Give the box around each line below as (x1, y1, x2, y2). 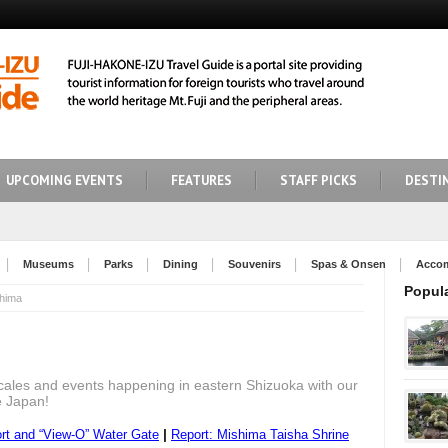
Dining (163, 258, 198, 270)
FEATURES (171, 172, 232, 189)
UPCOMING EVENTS (6, 172, 123, 189)
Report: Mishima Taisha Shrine (171, 427, 349, 442)
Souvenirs (228, 258, 281, 270)
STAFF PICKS (280, 172, 357, 189)
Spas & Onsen (311, 258, 386, 270)
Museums (23, 258, 74, 270)
